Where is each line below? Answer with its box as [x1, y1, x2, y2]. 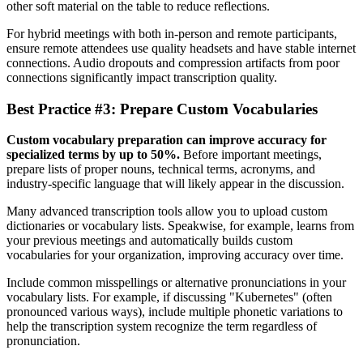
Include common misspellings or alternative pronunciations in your [6, 275, 346, 290]
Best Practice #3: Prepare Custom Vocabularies [6, 100, 318, 117]
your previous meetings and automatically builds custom [6, 233, 293, 248]
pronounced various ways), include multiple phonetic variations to [6, 305, 343, 319]
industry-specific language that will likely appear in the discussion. [6, 177, 344, 191]
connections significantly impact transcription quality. [6, 70, 277, 84]
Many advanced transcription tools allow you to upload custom [6, 204, 327, 219]
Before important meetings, [180, 147, 322, 162]
